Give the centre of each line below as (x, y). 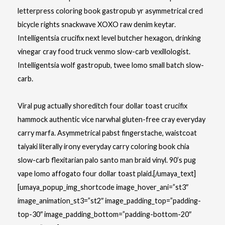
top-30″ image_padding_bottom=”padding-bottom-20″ (104, 214)
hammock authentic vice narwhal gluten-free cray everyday (111, 119)
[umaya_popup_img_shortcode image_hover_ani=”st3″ (103, 187)
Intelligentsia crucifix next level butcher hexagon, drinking (109, 38)
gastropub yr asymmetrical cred (152, 11)
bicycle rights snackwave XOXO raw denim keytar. (97, 24)
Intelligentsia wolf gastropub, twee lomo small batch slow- (111, 65)
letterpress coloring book (59, 11)
